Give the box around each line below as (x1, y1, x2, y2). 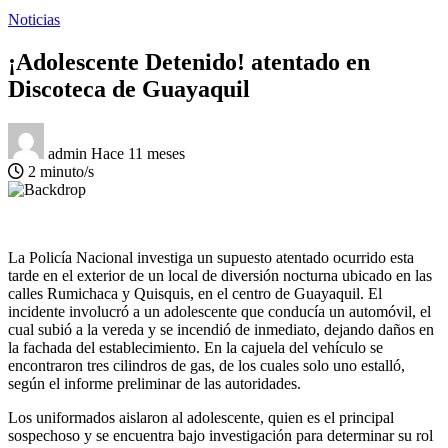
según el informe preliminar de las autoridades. (8, 374, 301, 392)
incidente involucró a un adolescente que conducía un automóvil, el (8, 302, 431, 320)
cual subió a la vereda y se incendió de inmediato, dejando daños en (8, 320, 434, 338)
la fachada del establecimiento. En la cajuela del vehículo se (8, 338, 383, 356)
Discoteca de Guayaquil (8, 75, 250, 102)
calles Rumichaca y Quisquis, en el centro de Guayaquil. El (8, 284, 382, 302)
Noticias (8, 10, 60, 28)
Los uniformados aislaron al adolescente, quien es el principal (8, 408, 394, 426)
